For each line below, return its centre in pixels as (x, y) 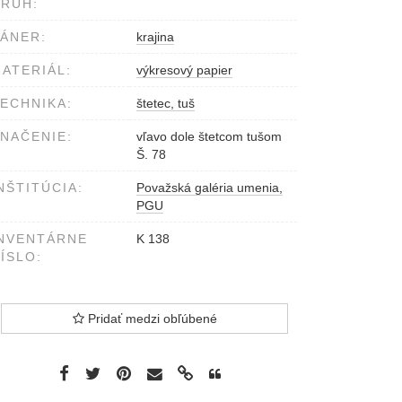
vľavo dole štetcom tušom (209, 137)
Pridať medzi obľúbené (150, 319)
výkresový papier (184, 70)
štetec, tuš (166, 104)
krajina (155, 37)
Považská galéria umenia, (210, 188)
